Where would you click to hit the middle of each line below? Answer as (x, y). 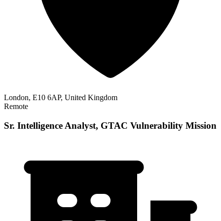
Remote (16, 107)
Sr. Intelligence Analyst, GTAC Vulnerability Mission (110, 126)
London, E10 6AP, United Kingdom (61, 98)
